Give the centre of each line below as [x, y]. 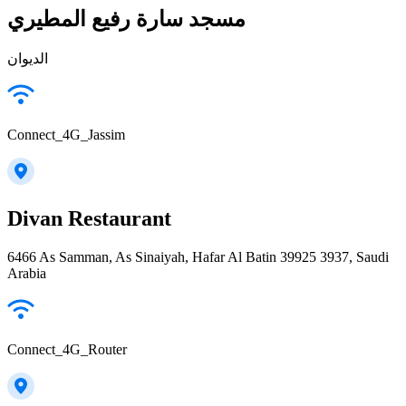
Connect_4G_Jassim [66, 135]
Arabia [27, 273]
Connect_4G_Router [67, 349]
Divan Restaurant [89, 218]
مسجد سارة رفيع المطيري [126, 19]
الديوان [28, 59]
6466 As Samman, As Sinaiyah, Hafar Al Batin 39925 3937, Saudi [198, 256]
